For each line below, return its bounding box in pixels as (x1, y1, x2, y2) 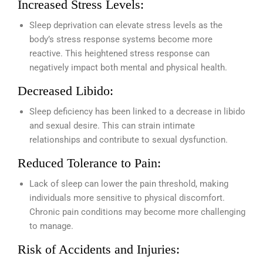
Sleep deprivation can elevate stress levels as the (29, 20, 222, 31)
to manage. (29, 221, 73, 231)
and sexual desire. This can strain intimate (29, 120, 195, 131)
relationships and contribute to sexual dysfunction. (29, 134, 228, 145)
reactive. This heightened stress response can (29, 48, 210, 59)
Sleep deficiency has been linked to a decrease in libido (29, 106, 245, 117)
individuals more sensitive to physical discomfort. (29, 193, 225, 203)
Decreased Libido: (18, 83, 117, 98)
